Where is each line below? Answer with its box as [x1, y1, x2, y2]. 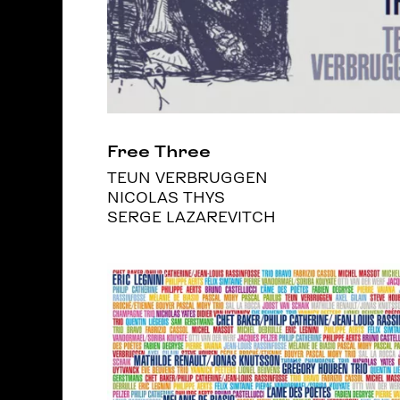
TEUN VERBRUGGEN [107, 170, 269, 186]
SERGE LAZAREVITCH [107, 209, 277, 225]
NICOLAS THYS [107, 189, 226, 205]
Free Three [107, 142, 211, 160]
